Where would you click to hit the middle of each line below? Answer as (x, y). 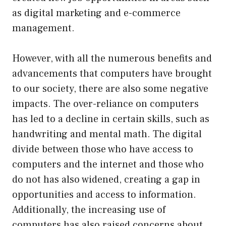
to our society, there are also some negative (110, 89)
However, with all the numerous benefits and (112, 58)
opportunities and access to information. (104, 194)
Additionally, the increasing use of (89, 210)
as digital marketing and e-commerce (96, 13)
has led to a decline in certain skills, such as (111, 119)
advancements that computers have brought (112, 73)
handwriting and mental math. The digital (107, 134)
